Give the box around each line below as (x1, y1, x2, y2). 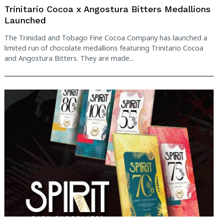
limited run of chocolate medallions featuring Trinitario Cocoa (4, 43, 203, 53)
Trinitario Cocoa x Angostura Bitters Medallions (4, 4, 211, 15)
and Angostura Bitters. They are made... (4, 53, 134, 63)
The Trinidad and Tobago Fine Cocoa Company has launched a (4, 33, 207, 42)
